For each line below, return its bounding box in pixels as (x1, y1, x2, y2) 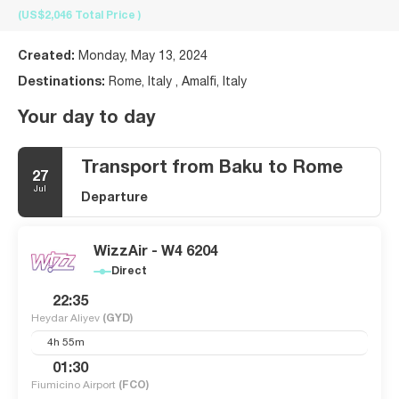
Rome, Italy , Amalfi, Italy (109, 76, 247, 89)
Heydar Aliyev (31, 313, 102, 324)
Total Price (75, 10, 138, 21)
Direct (111, 265, 147, 277)
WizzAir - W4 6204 (94, 245, 218, 260)
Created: (18, 50, 78, 63)
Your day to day (18, 110, 155, 128)
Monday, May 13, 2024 (78, 50, 208, 63)
